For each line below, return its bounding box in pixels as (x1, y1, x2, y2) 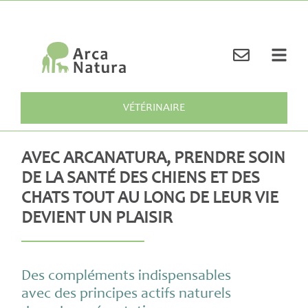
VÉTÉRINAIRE (123, 100, 185, 114)
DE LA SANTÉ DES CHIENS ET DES (21, 167, 261, 188)
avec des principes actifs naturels (21, 283, 232, 303)
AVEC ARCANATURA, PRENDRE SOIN (21, 147, 286, 168)
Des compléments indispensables (21, 265, 232, 285)
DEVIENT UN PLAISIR (21, 207, 173, 228)
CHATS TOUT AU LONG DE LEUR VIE (21, 187, 279, 208)
